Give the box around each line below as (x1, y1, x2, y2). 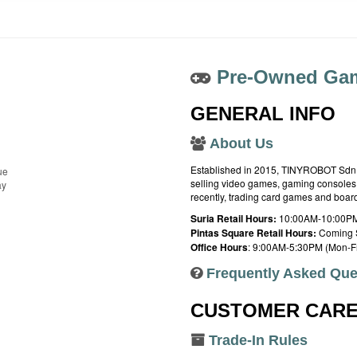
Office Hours (190, 240, 248, 254)
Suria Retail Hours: (190, 211, 279, 226)
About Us (209, 135, 273, 151)
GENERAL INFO (190, 103, 335, 124)
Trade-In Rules (208, 332, 308, 348)
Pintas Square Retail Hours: (190, 226, 316, 240)
